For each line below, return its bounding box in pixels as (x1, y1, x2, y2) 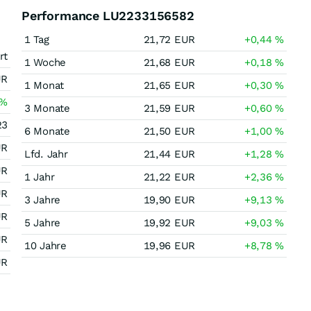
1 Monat (24, 79, 64, 92)
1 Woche (24, 56, 66, 69)
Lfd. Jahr (24, 148, 68, 160)
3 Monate (24, 102, 70, 115)
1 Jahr (24, 171, 55, 183)
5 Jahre (24, 217, 60, 229)
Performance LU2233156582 (22, 8, 194, 23)
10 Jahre (24, 239, 67, 252)
